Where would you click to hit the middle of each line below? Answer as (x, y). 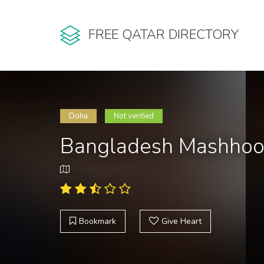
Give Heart (181, 221)
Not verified (134, 116)
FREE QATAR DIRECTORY (164, 35)
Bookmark (98, 221)
